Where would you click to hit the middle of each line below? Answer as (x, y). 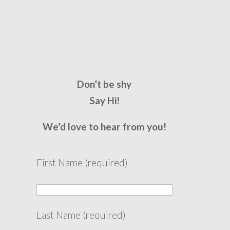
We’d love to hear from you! (104, 126)
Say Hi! (104, 100)
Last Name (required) (81, 215)
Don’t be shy (104, 84)
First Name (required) (82, 162)
